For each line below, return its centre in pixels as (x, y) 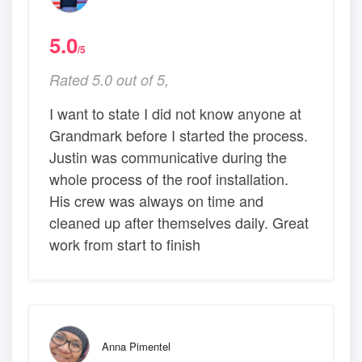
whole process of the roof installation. (169, 179)
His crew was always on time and (156, 201)
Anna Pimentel (136, 347)
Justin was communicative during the (168, 157)
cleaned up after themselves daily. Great (179, 223)
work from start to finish (125, 244)
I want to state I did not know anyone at (175, 114)
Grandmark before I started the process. (179, 135)
